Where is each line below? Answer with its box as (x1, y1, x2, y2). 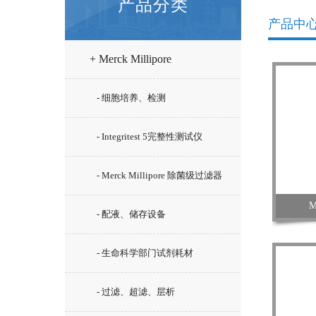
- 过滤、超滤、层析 (97, 286, 175, 297)
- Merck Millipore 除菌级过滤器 (97, 170, 222, 181)
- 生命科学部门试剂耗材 (97, 248, 193, 258)
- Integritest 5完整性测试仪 (97, 131, 202, 142)
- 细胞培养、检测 (97, 92, 166, 103)
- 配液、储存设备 (97, 209, 166, 219)
